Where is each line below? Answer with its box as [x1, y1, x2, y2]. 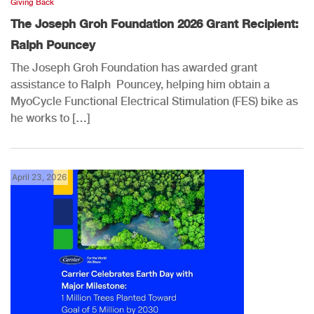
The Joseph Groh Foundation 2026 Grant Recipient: [11, 15, 299, 31]
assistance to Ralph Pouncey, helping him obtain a [11, 77, 270, 91]
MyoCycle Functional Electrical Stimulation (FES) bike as [11, 94, 298, 108]
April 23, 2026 [12, 171, 67, 182]
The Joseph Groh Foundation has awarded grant [11, 60, 257, 74]
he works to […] [11, 111, 90, 125]
